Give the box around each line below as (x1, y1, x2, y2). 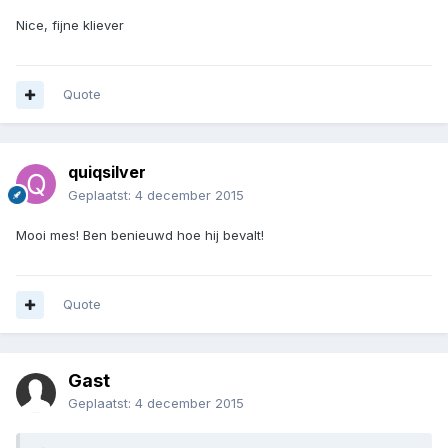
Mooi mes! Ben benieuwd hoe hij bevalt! (16, 227, 264, 244)
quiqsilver (68, 162, 146, 183)
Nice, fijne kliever (16, 17, 124, 34)
